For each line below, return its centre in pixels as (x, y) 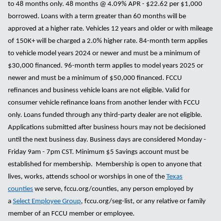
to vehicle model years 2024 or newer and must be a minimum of (104, 54)
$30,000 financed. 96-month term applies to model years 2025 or (106, 66)
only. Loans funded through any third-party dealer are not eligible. (105, 115)
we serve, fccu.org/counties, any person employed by (113, 189)
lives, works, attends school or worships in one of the (87, 177)
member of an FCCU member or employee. (71, 214)
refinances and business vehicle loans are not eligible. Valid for (99, 91)
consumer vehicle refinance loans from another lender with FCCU (104, 103)
